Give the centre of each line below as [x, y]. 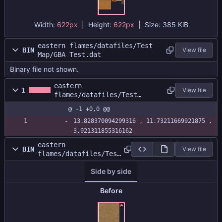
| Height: [95, 25]
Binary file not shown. [44, 69]
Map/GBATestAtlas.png [77, 163]
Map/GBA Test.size [88, 104]
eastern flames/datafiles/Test [95, 46]
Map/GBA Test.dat [69, 55]
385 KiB [175, 25]
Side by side [111, 171]
